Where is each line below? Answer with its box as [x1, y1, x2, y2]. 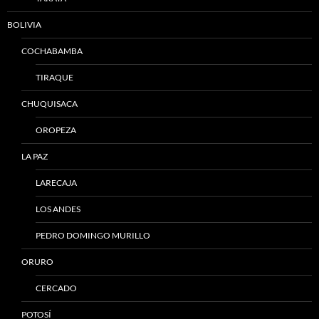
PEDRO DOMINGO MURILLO [36, 230, 150, 241]
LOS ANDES [36, 204, 80, 214]
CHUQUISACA [21, 98, 78, 109]
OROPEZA [36, 125, 76, 135]
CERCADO [36, 283, 77, 293]
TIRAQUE [36, 72, 73, 83]
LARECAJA [36, 177, 77, 188]
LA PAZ [21, 151, 48, 162]
